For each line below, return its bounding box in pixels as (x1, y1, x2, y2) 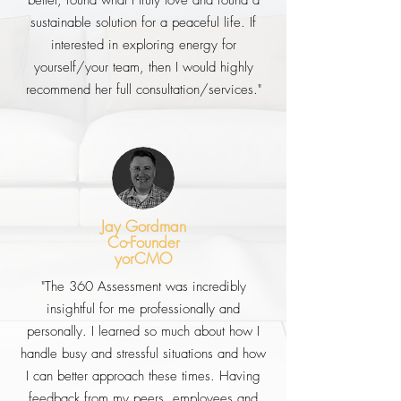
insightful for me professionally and (47, 300, 240, 318)
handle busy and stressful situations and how (21, 345, 266, 363)
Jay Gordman (100, 216, 186, 236)
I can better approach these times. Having (26, 367, 260, 385)
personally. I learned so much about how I (27, 322, 260, 340)
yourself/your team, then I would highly (33, 58, 253, 76)
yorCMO (114, 248, 173, 269)
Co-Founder (107, 232, 180, 252)
